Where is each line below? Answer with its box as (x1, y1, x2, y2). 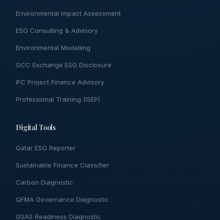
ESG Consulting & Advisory (16, 27, 98, 34)
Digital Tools (16, 123, 56, 132)
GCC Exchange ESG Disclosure (16, 61, 111, 69)
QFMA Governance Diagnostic (16, 195, 109, 203)
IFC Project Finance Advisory (16, 78, 104, 86)
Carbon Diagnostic (16, 178, 73, 186)
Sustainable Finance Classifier (16, 161, 109, 169)
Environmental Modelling (16, 44, 90, 52)
